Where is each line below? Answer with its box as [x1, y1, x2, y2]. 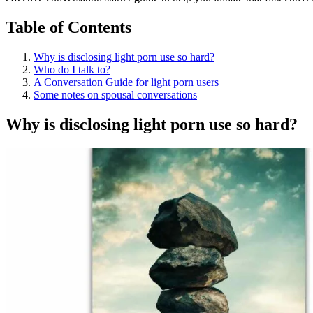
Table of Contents [6, 17, 131, 36]
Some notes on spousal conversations [34, 88, 197, 101]
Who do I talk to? [34, 63, 110, 75]
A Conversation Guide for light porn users [34, 75, 219, 88]
